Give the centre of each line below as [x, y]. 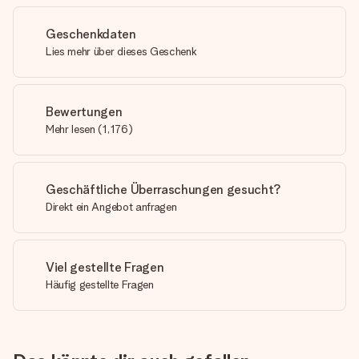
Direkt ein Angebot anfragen [111, 207]
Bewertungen [84, 112]
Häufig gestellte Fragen [100, 284]
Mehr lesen [71, 129]
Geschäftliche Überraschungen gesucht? [164, 190]
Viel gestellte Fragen [105, 267]
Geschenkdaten [91, 34]
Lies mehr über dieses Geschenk [121, 51]
